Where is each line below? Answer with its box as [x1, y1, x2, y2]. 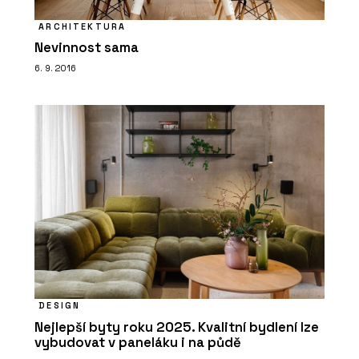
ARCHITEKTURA [38, 20, 127, 32]
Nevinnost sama [34, 38, 139, 56]
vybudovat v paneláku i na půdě [34, 333, 241, 351]
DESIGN [38, 300, 81, 312]
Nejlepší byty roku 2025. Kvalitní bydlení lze [34, 318, 319, 336]
